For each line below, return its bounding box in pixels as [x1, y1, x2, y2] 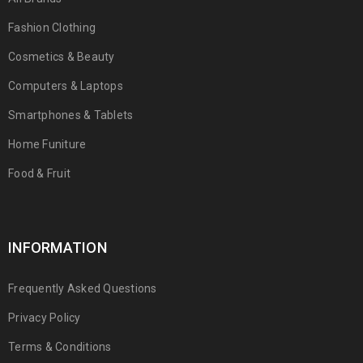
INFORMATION [8, 238, 107, 256]
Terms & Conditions [8, 340, 112, 353]
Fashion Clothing [8, 20, 96, 34]
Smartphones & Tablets [8, 108, 134, 122]
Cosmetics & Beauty [8, 49, 115, 63]
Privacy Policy [8, 310, 81, 324]
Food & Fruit [8, 166, 70, 180]
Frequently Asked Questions [8, 281, 157, 295]
